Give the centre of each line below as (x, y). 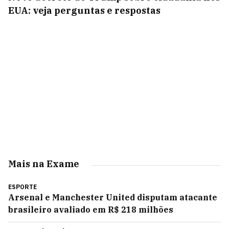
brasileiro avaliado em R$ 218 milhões (91, 210)
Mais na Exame (44, 164)
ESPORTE (22, 187)
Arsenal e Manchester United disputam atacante (113, 197)
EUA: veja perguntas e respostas (84, 10)
